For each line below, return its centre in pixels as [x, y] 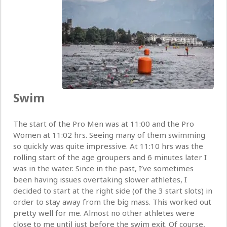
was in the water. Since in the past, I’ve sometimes [103, 168]
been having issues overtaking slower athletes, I [100, 180]
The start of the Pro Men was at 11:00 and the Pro [104, 124]
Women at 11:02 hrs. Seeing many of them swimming [109, 135]
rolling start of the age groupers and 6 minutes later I [110, 157]
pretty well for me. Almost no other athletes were [104, 213]
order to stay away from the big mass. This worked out [112, 202]
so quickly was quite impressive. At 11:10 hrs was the [108, 146]
